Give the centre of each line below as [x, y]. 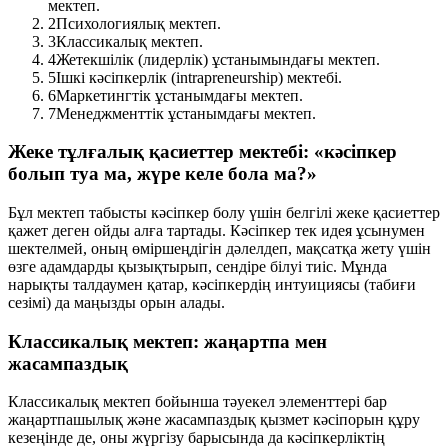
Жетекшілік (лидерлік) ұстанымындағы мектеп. [218, 59]
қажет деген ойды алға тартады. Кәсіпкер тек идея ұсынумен [216, 230]
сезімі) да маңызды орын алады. [116, 302]
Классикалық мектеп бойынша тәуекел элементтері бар [197, 402]
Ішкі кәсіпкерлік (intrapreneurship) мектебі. [199, 77]
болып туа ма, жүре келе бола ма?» [162, 174]
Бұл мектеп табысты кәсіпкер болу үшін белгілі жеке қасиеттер [224, 212]
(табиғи [388, 284]
